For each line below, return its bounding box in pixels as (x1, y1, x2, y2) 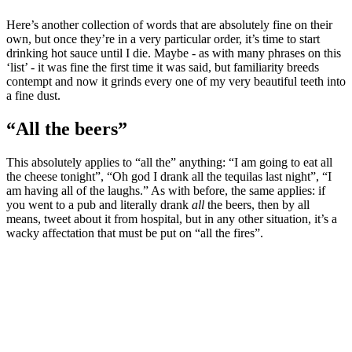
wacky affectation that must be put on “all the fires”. (6, 225, 263, 240)
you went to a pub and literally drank (6, 197, 192, 211)
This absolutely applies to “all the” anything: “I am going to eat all (6, 155, 332, 169)
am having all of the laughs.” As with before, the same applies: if (6, 183, 325, 197)
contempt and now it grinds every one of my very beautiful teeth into (6, 75, 346, 89)
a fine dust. (6, 89, 60, 103)
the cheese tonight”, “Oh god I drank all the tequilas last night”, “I (6, 169, 332, 183)
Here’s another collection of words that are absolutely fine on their (6, 18, 332, 32)
